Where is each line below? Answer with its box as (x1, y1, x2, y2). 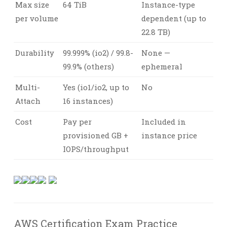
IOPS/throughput (63, 144, 129, 154)
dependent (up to (141, 13, 206, 23)
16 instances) (63, 96, 113, 106)
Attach (15, 96, 41, 106)
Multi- (15, 82, 40, 92)
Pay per (63, 117, 92, 127)
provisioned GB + (63, 130, 128, 140)
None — (141, 48, 170, 58)
